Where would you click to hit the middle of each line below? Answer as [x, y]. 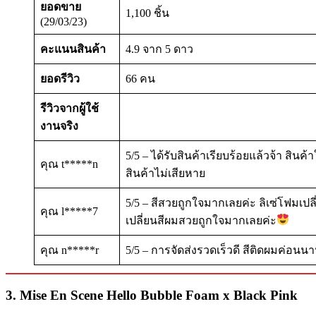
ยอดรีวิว [60, 78]
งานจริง [59, 126]
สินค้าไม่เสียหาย [165, 173]
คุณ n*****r [69, 250]
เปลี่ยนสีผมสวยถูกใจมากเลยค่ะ [201, 220]
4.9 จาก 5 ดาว [159, 49]
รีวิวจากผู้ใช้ [69, 108]
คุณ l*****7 [69, 211]
